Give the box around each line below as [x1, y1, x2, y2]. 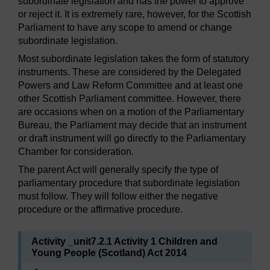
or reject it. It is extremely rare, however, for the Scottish [18, 8, 251, 19]
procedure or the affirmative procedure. [18, 204, 183, 215]
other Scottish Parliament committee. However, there [18, 93, 241, 104]
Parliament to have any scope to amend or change [18, 22, 232, 33]
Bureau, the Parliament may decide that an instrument [18, 119, 246, 130]
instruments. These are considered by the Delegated [18, 66, 241, 77]
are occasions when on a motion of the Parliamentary [18, 106, 244, 117]
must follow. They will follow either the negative [18, 190, 218, 201]
